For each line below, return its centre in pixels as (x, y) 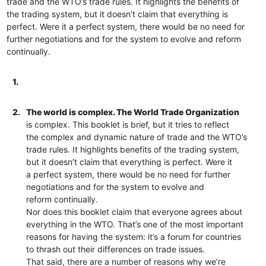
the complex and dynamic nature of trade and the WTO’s (137, 137)
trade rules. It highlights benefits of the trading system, (133, 149)
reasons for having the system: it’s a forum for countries (134, 236)
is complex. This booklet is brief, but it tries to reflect (128, 124)
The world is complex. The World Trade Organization (133, 112)
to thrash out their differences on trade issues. (116, 249)
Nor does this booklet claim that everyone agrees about (134, 211)
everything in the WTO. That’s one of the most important (135, 224)
